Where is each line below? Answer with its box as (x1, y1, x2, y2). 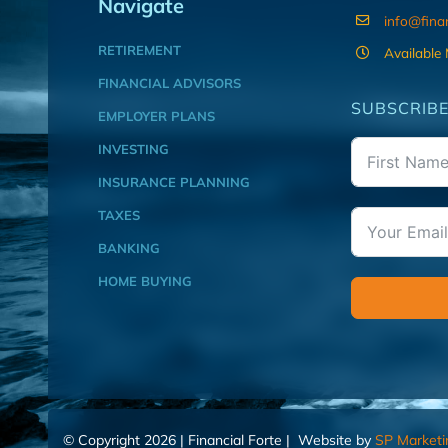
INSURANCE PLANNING (97, 173, 250, 190)
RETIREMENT (97, 41, 181, 58)
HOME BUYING (97, 272, 192, 289)
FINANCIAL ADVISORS (97, 74, 241, 91)
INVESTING (97, 140, 169, 157)
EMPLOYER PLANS (97, 107, 215, 124)
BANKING (97, 239, 160, 256)
